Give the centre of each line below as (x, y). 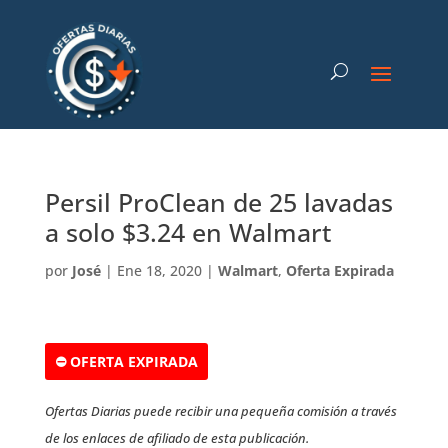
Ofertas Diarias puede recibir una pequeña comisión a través (220, 411)
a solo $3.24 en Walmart (187, 232)
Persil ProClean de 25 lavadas (218, 202)
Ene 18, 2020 (159, 270)
